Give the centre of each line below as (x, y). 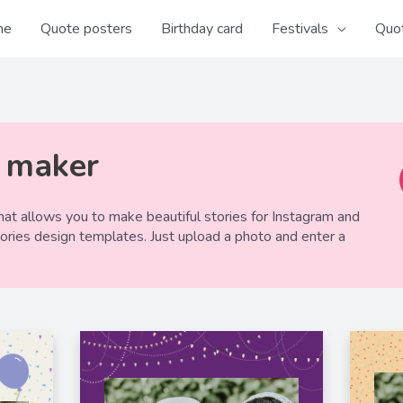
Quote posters (87, 29)
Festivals (300, 29)
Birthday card (202, 29)
